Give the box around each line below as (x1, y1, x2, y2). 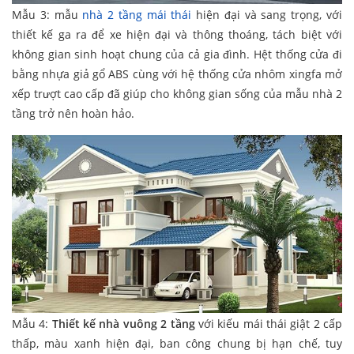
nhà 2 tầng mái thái (82, 6, 192, 22)
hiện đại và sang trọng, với (191, 6, 343, 22)
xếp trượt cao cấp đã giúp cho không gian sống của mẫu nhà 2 (12, 85, 342, 101)
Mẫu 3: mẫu (12, 6, 83, 22)
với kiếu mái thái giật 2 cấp (194, 315, 343, 331)
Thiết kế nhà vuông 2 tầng (51, 315, 195, 331)
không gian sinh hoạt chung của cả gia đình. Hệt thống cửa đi (12, 46, 342, 62)
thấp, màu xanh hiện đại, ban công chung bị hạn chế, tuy (12, 335, 342, 351)
